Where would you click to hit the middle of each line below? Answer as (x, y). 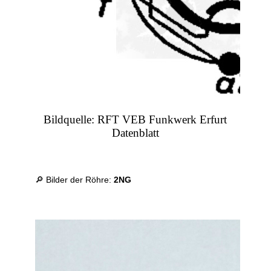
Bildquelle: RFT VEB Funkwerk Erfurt (135, 120)
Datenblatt (135, 133)
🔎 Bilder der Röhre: (75, 180)
